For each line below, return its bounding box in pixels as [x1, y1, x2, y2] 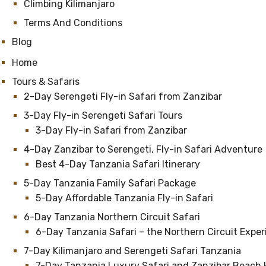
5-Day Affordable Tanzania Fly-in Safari [36, 192, 213, 204]
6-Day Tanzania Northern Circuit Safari [24, 211, 200, 223]
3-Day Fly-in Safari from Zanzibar [36, 125, 187, 136]
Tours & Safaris [12, 76, 80, 87]
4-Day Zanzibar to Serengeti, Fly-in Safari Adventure [24, 144, 262, 155]
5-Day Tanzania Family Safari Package [24, 178, 196, 189]
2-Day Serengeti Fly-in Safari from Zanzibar [24, 91, 222, 102]
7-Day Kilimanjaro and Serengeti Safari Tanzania [24, 245, 241, 256]
